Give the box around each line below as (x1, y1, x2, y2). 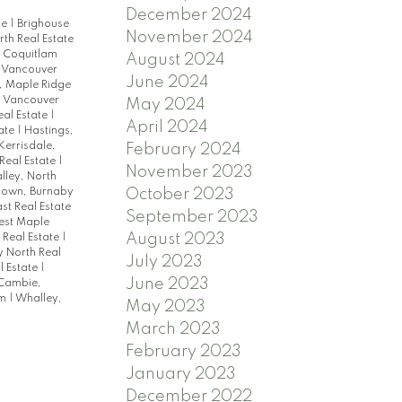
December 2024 (126, 6, 253, 23)
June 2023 (126, 275, 210, 293)
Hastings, (23, 125, 74, 136)
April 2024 (126, 118, 209, 135)
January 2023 (126, 365, 237, 382)
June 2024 (126, 74, 210, 91)
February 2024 (126, 141, 242, 158)
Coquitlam (2, 48, 57, 60)
